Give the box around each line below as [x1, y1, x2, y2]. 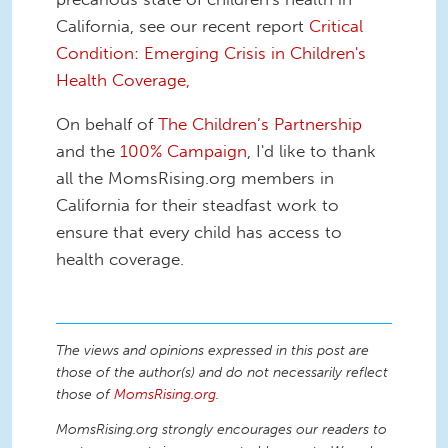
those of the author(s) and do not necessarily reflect [56, 363, 388, 381]
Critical [309, 15, 363, 36]
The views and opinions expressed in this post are [56, 341, 369, 359]
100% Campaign [120, 140, 247, 161]
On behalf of [56, 113, 158, 134]
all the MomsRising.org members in [56, 167, 334, 188]
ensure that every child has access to [56, 221, 342, 242]
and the [56, 140, 120, 161]
